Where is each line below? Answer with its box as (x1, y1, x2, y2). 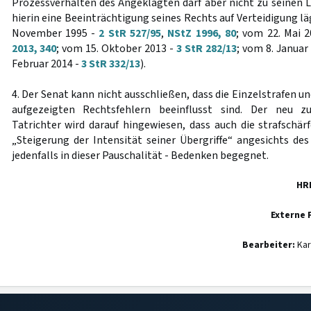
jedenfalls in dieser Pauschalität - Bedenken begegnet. (11, 148, 269, 163)
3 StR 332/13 (81, 56, 140, 72)
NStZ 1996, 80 (167, 26, 237, 41)
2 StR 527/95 (99, 26, 162, 41)
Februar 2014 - (11, 56, 81, 72)
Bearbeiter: (242, 238, 295, 252)
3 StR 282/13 (176, 41, 237, 56)
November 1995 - (11, 26, 99, 41)
